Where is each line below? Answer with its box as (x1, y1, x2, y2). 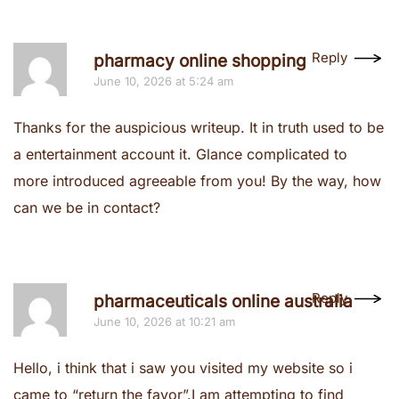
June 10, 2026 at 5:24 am (94, 74, 233, 88)
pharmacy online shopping (94, 51, 306, 71)
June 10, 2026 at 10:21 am (94, 314, 235, 329)
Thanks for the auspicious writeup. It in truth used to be (13, 118, 384, 136)
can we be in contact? (13, 199, 160, 216)
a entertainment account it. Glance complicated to (13, 145, 347, 163)
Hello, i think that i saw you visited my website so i (13, 359, 353, 377)
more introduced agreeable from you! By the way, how (13, 172, 381, 190)
